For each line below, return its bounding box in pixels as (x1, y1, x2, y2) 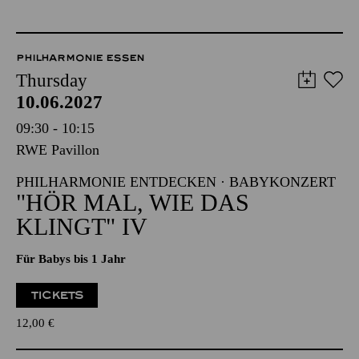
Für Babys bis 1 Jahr (16, 252, 126, 265)
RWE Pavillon (16, 142, 99, 158)
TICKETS (30, 288, 84, 302)
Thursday (16, 71, 87, 91)
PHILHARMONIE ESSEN (16, 52, 144, 63)
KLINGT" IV (16, 213, 147, 240)
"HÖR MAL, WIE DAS (16, 189, 249, 216)
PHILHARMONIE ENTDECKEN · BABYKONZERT (16, 174, 336, 190)
